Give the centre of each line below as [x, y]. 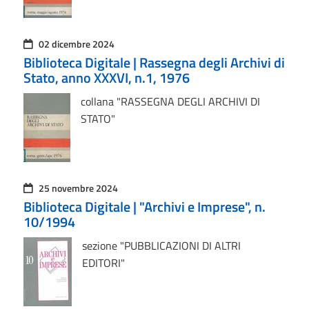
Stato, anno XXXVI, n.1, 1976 [106, 78]
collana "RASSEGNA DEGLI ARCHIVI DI [170, 101]
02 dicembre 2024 [76, 44]
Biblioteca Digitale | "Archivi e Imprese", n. [144, 207]
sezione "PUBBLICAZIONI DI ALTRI [161, 246]
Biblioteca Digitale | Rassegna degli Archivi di [154, 62]
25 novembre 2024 [78, 188]
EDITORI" [103, 263]
